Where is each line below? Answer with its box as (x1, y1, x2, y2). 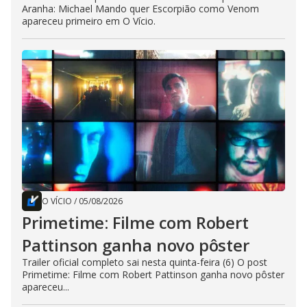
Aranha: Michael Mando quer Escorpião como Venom (22, 2, 259, 16)
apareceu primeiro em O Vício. (22, 14, 156, 28)
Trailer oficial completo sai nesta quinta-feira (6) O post (22, 256, 267, 269)
